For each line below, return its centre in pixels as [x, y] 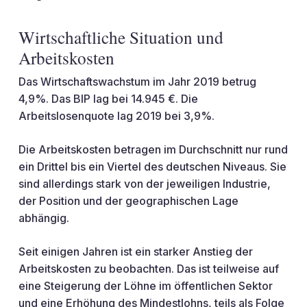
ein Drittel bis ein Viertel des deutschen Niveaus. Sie [152, 167]
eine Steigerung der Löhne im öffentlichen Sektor [145, 286]
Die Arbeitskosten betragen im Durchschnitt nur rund [153, 149]
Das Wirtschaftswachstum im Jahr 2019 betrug [137, 82]
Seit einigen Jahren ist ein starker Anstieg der [135, 251]
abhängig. [44, 218]
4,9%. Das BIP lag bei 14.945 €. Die [108, 99]
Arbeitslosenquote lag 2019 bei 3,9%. [116, 116]
